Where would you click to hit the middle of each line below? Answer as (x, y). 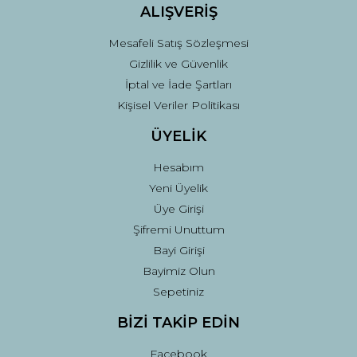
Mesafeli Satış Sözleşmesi (178, 43)
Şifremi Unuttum (178, 229)
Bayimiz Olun (178, 271)
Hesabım (178, 167)
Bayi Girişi (178, 250)
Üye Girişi (178, 209)
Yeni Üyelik (178, 188)
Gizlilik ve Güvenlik (178, 64)
